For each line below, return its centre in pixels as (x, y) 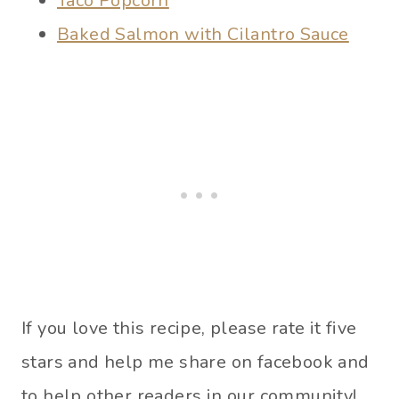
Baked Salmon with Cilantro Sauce (203, 34)
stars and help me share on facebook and (195, 362)
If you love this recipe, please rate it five (189, 328)
